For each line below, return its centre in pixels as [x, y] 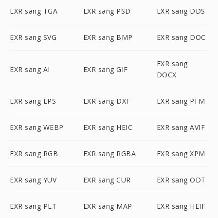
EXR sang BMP [108, 37]
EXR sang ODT [181, 180]
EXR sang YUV [33, 180]
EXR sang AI [30, 69]
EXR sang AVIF [181, 127]
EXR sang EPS [33, 101]
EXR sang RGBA [109, 154]
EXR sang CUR [107, 180]
